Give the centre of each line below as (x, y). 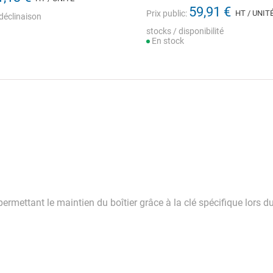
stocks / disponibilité (185, 31)
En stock (167, 41)
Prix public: (167, 13)
